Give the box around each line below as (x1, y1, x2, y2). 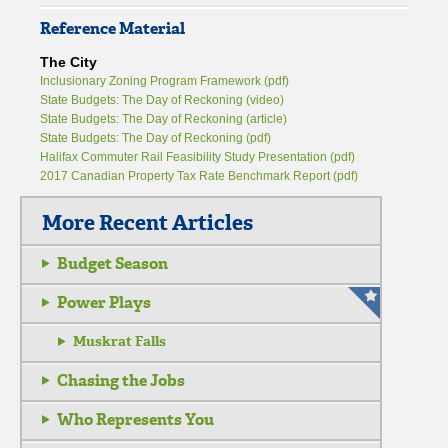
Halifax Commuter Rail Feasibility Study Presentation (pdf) (40, 150, 355, 165)
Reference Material (40, 18, 185, 40)
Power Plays (57, 292, 151, 314)
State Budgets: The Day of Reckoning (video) (40, 93, 284, 108)
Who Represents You (57, 409, 214, 431)
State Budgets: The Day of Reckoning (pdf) (40, 131, 271, 146)
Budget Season (57, 253, 168, 275)
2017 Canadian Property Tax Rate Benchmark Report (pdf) (40, 169, 358, 184)
